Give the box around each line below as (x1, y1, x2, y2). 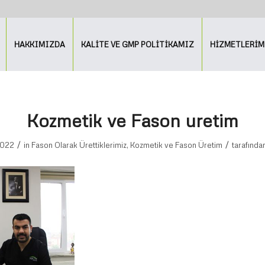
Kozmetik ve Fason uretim (27, 109, 238, 131)
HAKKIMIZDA (14, 40, 66, 49)
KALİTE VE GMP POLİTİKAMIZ (81, 40, 195, 49)
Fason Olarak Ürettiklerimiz (31, 140, 127, 150)
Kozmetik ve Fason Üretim (130, 140, 222, 150)
